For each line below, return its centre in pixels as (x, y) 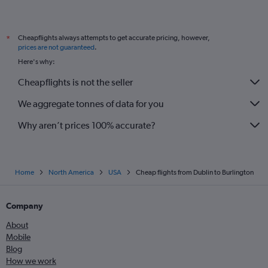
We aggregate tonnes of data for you (91, 103)
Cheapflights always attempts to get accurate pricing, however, (114, 38)
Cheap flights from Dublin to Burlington (194, 172)
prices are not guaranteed (56, 47)
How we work (31, 261)
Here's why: (36, 62)
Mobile (18, 237)
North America (71, 172)
